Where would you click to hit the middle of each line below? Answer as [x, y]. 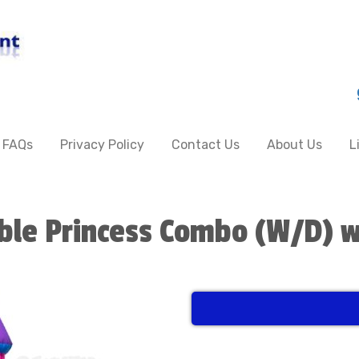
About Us [294, 145]
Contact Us [206, 145]
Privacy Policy [102, 145]
